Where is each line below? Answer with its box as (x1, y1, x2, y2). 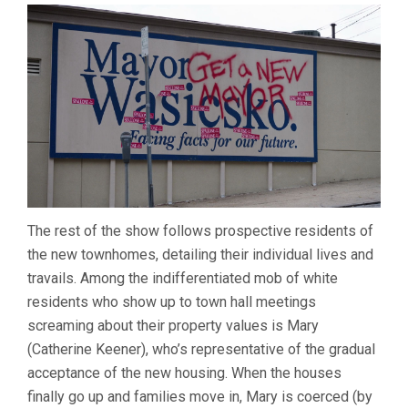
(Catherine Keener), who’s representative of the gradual (27, 341, 375, 359)
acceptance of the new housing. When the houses (27, 364, 342, 382)
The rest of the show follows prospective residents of (27, 222, 373, 240)
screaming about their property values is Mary (27, 317, 319, 335)
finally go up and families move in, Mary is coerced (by (27, 388, 372, 406)
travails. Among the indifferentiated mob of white (27, 270, 338, 288)
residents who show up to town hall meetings (27, 293, 316, 311)
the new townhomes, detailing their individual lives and (27, 246, 373, 264)
